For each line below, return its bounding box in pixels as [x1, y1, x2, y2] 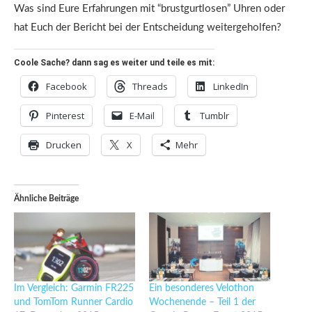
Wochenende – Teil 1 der [149, 297, 256, 308]
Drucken [46, 139, 81, 152]
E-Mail [130, 109, 155, 123]
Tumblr [200, 109, 229, 123]
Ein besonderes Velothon [149, 283, 254, 294]
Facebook [46, 80, 87, 93]
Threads [132, 80, 168, 93]
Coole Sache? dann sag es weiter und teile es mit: [14, 58, 214, 68]
